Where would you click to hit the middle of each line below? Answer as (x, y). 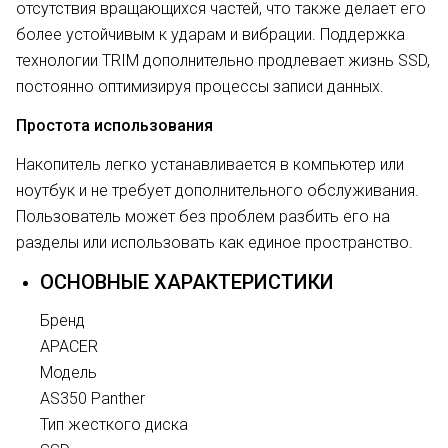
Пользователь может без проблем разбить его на (203, 216)
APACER (69, 346)
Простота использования (114, 125)
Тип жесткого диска (114, 424)
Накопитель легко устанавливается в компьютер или (210, 164)
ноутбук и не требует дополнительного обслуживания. (217, 190)
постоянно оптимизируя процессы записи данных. (200, 86)
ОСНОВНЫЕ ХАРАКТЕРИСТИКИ (187, 282)
